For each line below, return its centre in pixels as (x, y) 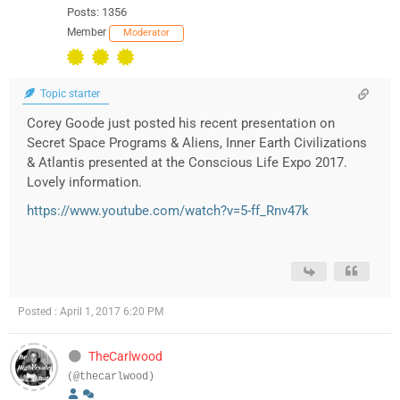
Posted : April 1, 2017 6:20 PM (91, 312)
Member (87, 33)
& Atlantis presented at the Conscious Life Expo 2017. (187, 163)
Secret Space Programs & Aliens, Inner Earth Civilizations (197, 143)
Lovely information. (84, 183)
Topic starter (69, 94)
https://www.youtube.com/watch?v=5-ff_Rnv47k (168, 211)
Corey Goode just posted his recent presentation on (181, 124)
